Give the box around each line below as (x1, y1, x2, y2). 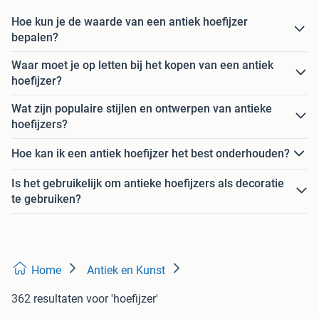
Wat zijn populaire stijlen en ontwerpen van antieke (11, 101, 272, 115)
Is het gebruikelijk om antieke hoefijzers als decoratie (11, 176, 284, 190)
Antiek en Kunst (87, 263, 165, 277)
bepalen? (11, 30, 58, 44)
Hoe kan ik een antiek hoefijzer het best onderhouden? (11, 147, 290, 160)
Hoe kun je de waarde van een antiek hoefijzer (11, 14, 248, 28)
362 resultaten (11, 291, 83, 305)
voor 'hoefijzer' (86, 291, 158, 305)
